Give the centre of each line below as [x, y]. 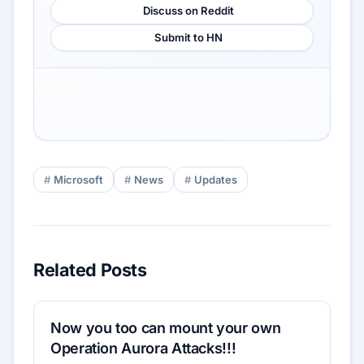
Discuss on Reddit [189, 11]
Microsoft [78, 180]
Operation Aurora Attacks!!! [143, 349]
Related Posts [90, 270]
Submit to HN [189, 38]
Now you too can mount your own [166, 328]
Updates [216, 180]
